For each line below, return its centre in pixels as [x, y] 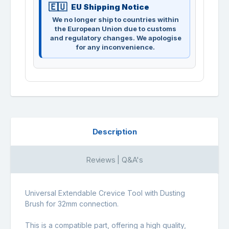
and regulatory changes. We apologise [116, 38]
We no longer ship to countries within [116, 19]
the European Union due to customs [116, 28]
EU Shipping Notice [110, 7]
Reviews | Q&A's [114, 159]
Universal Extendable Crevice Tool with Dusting [105, 193]
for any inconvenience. [116, 47]
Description [114, 131]
